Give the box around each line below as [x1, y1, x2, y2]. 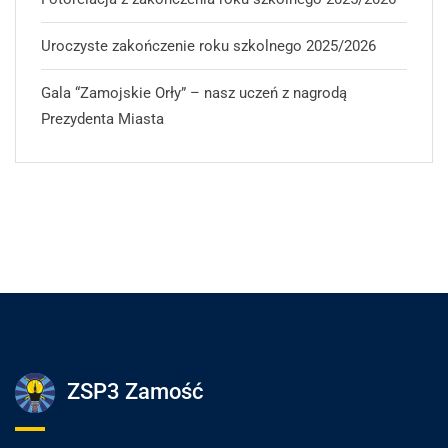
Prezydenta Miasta [41, 110, 164, 129]
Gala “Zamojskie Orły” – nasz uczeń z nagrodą [41, 84, 347, 103]
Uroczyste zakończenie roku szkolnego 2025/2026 [41, 37, 376, 56]
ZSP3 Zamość [67, 378, 203, 404]
